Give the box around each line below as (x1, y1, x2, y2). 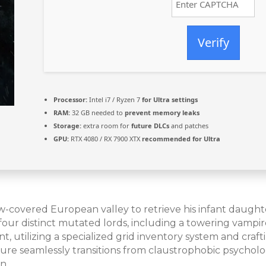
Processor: (53, 95, 87, 104)
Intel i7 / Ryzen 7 (87, 95, 142, 104)
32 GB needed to (70, 108, 125, 118)
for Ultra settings (142, 95, 198, 104)
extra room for (81, 121, 131, 131)
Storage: (53, 121, 81, 131)
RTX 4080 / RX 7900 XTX (69, 134, 142, 144)
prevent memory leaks (125, 108, 199, 118)
